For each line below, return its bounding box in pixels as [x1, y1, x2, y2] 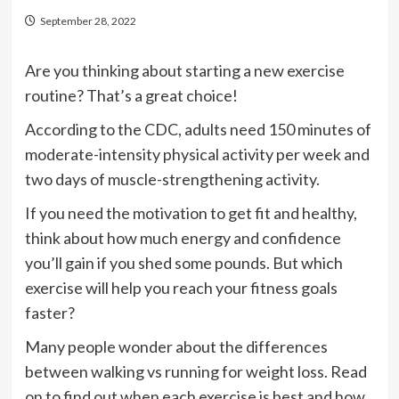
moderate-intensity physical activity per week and [24, 144, 370, 164]
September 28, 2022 [39, 14, 136, 28]
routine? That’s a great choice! [24, 85, 238, 105]
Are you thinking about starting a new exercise [24, 61, 345, 80]
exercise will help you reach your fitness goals [24, 278, 338, 297]
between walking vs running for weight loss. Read [24, 362, 367, 381]
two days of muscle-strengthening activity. [24, 169, 320, 189]
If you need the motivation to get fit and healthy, [24, 203, 357, 223]
